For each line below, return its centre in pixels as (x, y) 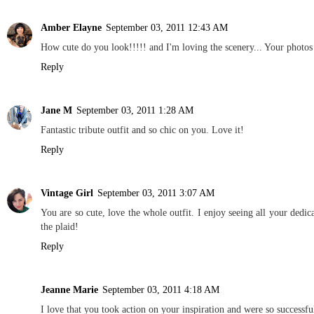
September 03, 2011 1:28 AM (135, 110)
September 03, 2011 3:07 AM (156, 192)
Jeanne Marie (69, 289)
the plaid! (60, 226)
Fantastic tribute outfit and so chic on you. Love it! (142, 129)
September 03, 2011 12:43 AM (167, 27)
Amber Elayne (71, 27)
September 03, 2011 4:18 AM (161, 289)
